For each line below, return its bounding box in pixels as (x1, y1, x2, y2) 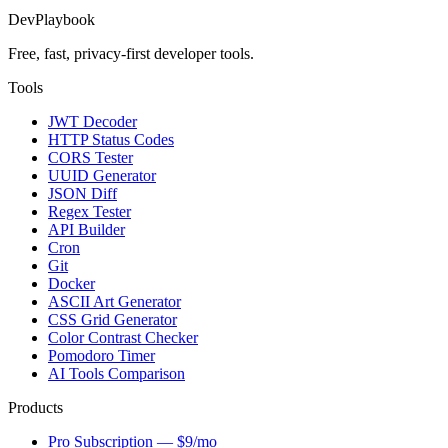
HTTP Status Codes (48, 131, 174, 149)
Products (8, 399, 63, 417)
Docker (48, 275, 95, 293)
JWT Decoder (48, 113, 137, 131)
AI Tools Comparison (48, 365, 185, 383)
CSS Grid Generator (48, 311, 177, 329)
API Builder (48, 221, 125, 239)
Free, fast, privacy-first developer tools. (8, 45, 254, 63)
